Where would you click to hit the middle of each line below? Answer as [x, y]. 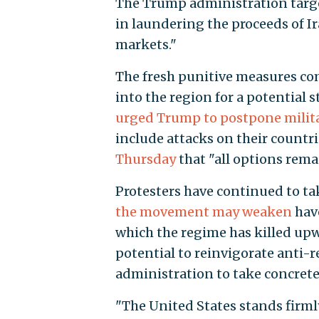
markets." [146, 45]
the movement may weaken [203, 212]
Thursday [145, 159]
